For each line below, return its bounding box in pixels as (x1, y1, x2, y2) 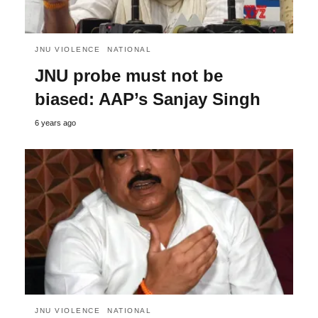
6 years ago (35, 118, 76, 127)
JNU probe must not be (35, 65, 223, 85)
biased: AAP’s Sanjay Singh (35, 89, 261, 109)
